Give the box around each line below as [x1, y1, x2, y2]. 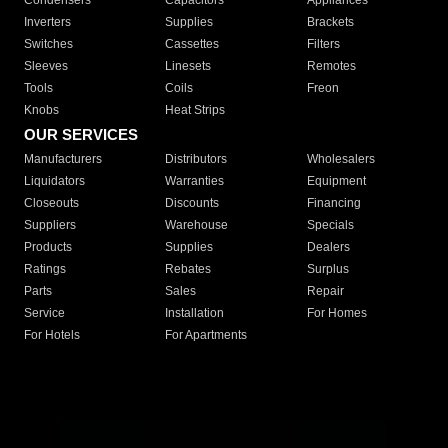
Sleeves [24, 59, 68, 74]
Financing [306, 196, 361, 211]
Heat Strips [165, 103, 226, 118]
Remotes [306, 59, 356, 74]
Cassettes [165, 37, 220, 52]
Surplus [306, 262, 349, 277]
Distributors [165, 152, 228, 167]
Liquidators [24, 174, 85, 189]
